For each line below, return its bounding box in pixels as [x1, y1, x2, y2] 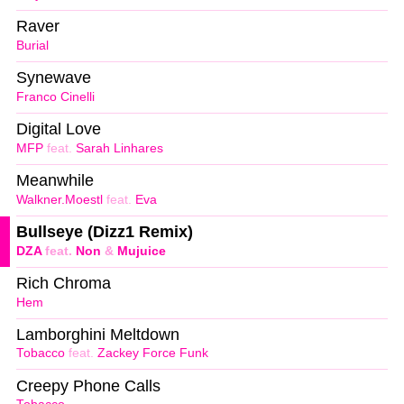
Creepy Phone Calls [16, 376, 161, 395]
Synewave [16, 69, 91, 87]
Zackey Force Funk [97, 346, 208, 361]
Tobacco [16, 346, 65, 361]
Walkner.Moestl [16, 192, 103, 207]
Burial [16, 39, 49, 53]
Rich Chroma [16, 273, 111, 292]
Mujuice [117, 243, 166, 258]
